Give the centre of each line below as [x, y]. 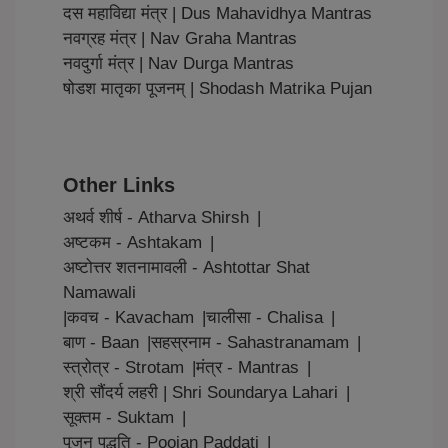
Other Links [119, 185]
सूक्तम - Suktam [118, 418]
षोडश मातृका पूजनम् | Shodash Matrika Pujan [217, 89]
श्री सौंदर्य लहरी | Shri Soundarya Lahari [200, 393]
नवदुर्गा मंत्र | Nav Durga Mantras [178, 64]
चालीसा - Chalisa [264, 318]
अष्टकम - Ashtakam [132, 243]
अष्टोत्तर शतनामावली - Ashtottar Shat [186, 268]
